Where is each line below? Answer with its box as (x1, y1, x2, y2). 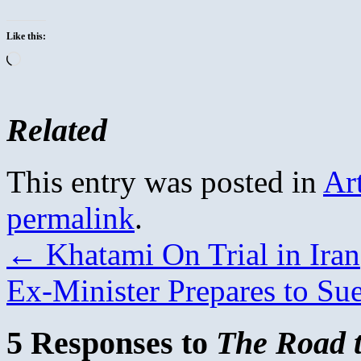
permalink (6, 201, 135, 236)
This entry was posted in (6, 164, 323, 200)
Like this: (6, 30, 46, 42)
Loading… (20, 50, 76, 64)
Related (6, 111, 107, 148)
